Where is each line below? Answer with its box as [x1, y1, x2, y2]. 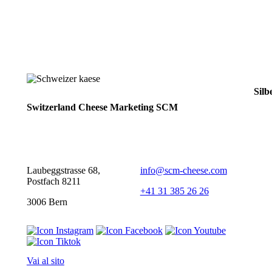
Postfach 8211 [26, 175, 81, 186]
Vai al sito [26, 255, 64, 266]
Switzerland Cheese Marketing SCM [26, 102, 178, 113]
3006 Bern [26, 196, 67, 207]
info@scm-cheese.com [140, 165, 227, 175]
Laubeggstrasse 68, [26, 165, 100, 175]
